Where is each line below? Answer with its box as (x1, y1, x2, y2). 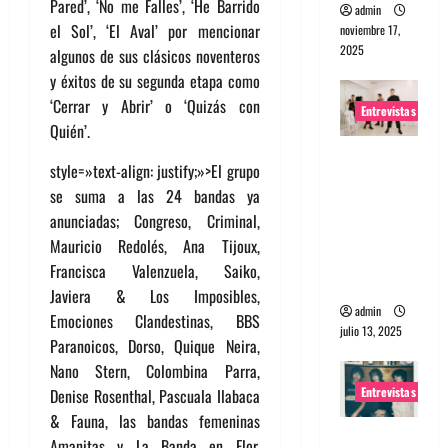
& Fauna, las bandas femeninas (50, 409, 260, 434)
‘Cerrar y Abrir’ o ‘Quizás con (50, 94, 260, 119)
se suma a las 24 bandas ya (50, 184, 260, 209)
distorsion (339, 244, 415, 271)
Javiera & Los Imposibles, (50, 284, 260, 309)
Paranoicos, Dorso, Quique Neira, (50, 334, 260, 359)
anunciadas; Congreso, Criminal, (50, 209, 260, 234)
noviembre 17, (339, 20, 400, 38)
